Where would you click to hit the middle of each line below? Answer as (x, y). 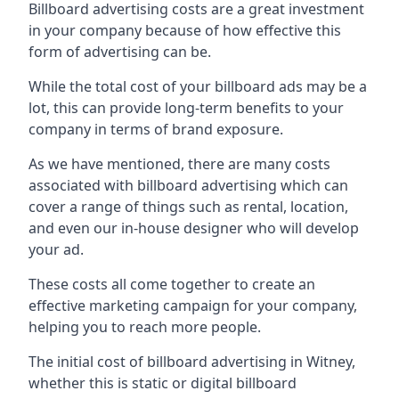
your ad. (56, 249)
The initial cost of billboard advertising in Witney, (192, 361)
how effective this (282, 30)
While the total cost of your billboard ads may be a (198, 86)
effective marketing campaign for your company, (193, 305)
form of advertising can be (118, 51)
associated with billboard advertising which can (188, 185)
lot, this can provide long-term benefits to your (186, 107)
